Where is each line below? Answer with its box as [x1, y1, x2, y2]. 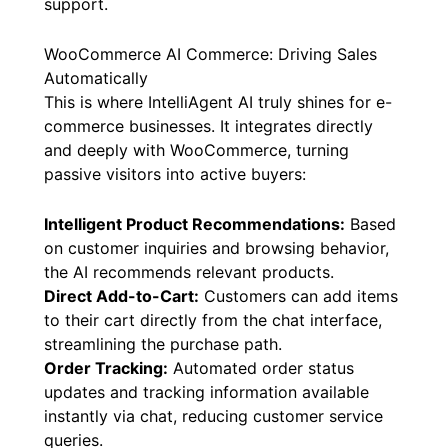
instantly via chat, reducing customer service [44, 405, 383, 426]
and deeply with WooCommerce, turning [44, 140, 349, 161]
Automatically [44, 68, 148, 89]
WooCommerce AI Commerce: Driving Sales [44, 44, 377, 65]
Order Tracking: [44, 357, 168, 378]
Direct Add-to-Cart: [44, 285, 199, 306]
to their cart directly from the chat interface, [44, 309, 382, 330]
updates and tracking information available [44, 381, 369, 402]
